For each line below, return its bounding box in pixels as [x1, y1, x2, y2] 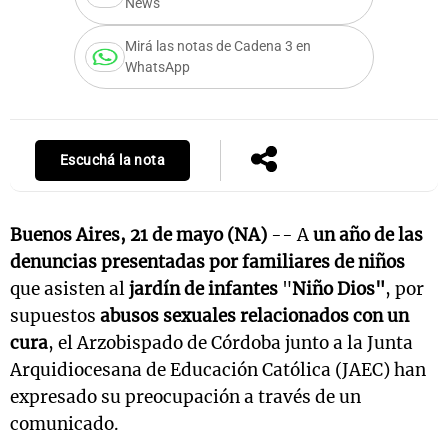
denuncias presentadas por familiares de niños [10, 251, 405, 273]
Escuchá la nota [60, 152, 165, 169]
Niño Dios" [292, 278, 385, 300]
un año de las [309, 224, 423, 246]
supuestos [10, 305, 96, 327]
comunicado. [10, 413, 119, 435]
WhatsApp [125, 59, 190, 76]
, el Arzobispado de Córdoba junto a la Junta [48, 332, 413, 354]
